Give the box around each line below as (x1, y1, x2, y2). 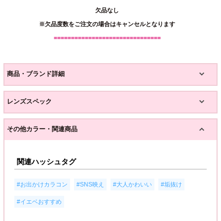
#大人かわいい (113, 181, 152, 188)
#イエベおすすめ (17, 198, 62, 205)
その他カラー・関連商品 (7, 125, 77, 133)
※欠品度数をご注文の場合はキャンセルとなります (39, 21, 175, 28)
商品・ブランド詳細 (7, 70, 65, 77)
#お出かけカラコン (17, 181, 68, 188)
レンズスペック (7, 97, 52, 105)
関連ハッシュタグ (17, 157, 76, 166)
